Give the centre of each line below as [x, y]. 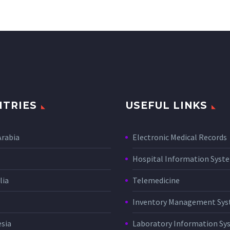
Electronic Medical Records [180, 137]
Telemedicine [156, 180]
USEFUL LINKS [167, 106]
